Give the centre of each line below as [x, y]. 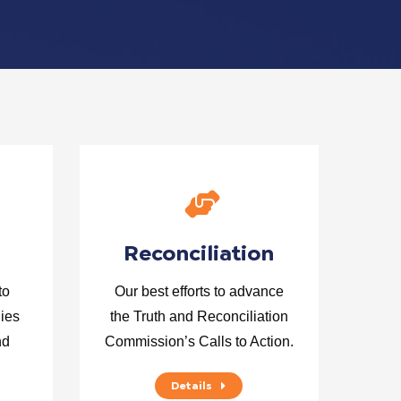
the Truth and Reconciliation [199, 316]
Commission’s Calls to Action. [199, 341]
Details [192, 386]
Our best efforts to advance [199, 291]
